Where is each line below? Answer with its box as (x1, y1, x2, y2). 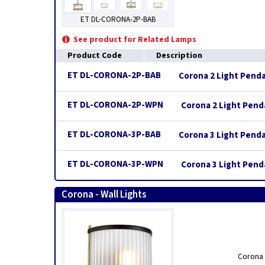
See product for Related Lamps (73, 34, 196, 46)
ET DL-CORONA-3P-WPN (67, 158, 163, 170)
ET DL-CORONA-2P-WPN (67, 99, 163, 111)
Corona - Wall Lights (62, 188, 146, 202)
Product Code (67, 50, 122, 62)
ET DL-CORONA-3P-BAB (67, 128, 161, 141)
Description (156, 50, 202, 62)
